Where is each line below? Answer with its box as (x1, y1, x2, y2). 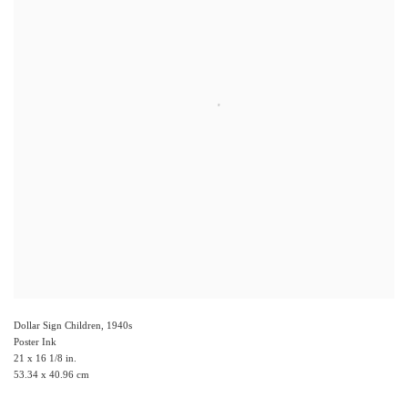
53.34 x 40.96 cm (14, 369, 89, 381)
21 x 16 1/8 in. (14, 352, 76, 364)
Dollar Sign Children (14, 320, 101, 331)
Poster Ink (14, 336, 56, 348)
